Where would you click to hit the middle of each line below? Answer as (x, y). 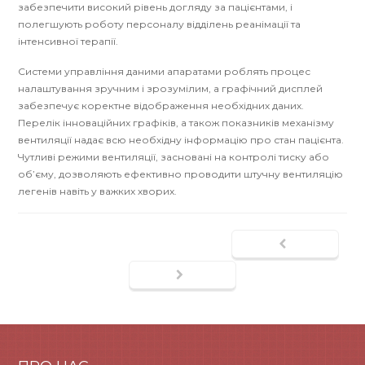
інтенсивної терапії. (68, 41)
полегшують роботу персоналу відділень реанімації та (160, 24)
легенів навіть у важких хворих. (98, 191)
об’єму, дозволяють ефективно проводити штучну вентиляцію (181, 174)
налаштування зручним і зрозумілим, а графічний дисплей (171, 88)
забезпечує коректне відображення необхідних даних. (161, 105)
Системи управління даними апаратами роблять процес (165, 71)
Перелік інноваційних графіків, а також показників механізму (176, 122)
